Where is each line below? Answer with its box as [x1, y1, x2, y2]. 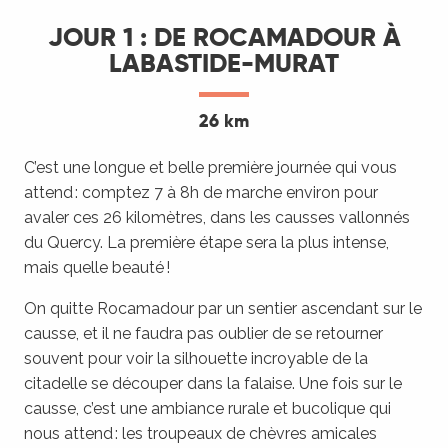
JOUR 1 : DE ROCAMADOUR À [47, 21, 401, 55]
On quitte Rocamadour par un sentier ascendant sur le [24, 299, 422, 319]
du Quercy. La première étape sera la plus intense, [24, 233, 389, 253]
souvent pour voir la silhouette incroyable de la [24, 349, 368, 369]
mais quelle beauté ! [24, 258, 170, 278]
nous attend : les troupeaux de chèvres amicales [24, 424, 377, 444]
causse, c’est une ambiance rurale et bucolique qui [24, 399, 391, 419]
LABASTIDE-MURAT [109, 47, 339, 81]
